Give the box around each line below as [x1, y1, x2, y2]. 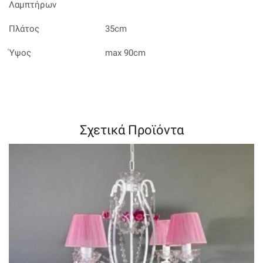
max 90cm [104, 48, 146, 59]
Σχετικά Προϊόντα [79, 122, 184, 137]
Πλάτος [9, 23, 39, 35]
